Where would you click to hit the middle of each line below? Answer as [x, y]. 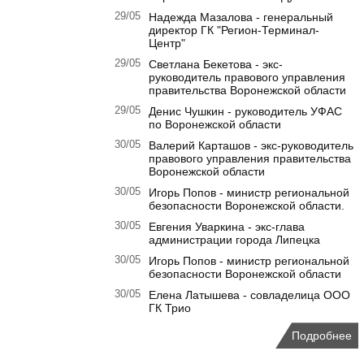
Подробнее [322, 336]
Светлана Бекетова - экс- [216, 65]
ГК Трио [170, 308]
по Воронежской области [215, 125]
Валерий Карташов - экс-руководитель [251, 146]
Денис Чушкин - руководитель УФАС [245, 112]
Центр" [167, 43]
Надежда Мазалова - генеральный [241, 17]
